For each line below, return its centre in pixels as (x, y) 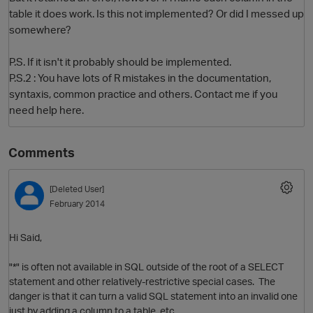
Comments (42, 153)
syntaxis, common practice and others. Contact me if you (143, 94)
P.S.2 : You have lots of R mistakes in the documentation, (140, 78)
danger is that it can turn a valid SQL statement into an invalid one (153, 296)
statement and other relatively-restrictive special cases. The (142, 282)
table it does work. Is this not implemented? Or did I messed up (156, 14)
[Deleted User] (77, 189)
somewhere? (40, 30)
